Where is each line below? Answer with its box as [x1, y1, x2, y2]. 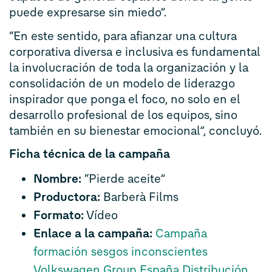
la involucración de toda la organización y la [9, 59, 248, 75]
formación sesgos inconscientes [33, 243, 208, 259]
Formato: [33, 207, 84, 222]
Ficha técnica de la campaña [9, 146, 170, 161]
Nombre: [33, 171, 81, 186]
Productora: [33, 189, 100, 204]
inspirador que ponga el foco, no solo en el [9, 91, 240, 106]
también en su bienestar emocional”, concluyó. [9, 123, 262, 138]
